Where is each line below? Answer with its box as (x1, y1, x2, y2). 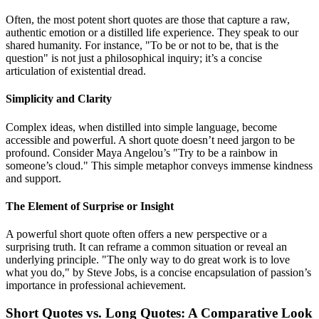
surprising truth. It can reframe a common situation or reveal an (6, 241, 287, 253)
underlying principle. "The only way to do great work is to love (6, 253, 290, 266)
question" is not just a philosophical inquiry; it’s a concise (6, 52, 262, 65)
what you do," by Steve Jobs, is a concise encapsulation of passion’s (6, 266, 311, 279)
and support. (6, 172, 61, 184)
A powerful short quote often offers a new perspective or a (6, 228, 267, 241)
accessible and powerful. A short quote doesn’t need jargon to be (6, 133, 295, 146)
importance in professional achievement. (6, 279, 186, 292)
